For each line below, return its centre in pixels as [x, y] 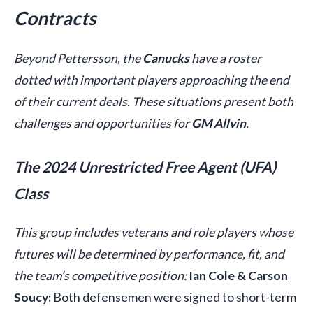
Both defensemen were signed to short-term [174, 297]
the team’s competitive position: [101, 275]
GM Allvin [219, 123]
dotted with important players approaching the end [152, 80]
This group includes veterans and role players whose [154, 232]
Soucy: [32, 297]
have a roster [225, 58]
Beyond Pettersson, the [78, 58]
